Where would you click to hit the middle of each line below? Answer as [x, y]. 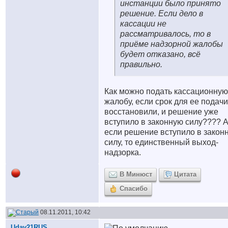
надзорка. [123, 152]
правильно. [141, 64]
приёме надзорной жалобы [172, 44]
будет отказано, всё [160, 54]
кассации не [143, 24]
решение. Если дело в [162, 13]
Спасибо [134, 189]
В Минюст [136, 174]
